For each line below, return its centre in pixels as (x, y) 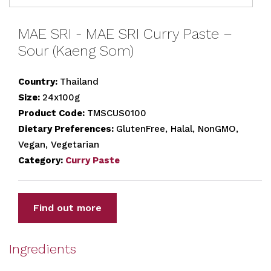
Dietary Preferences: (67, 129)
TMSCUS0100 (117, 113)
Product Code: (53, 113)
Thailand (79, 82)
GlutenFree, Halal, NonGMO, (177, 129)
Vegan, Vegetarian (59, 145)
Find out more (67, 208)
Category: (42, 160)
